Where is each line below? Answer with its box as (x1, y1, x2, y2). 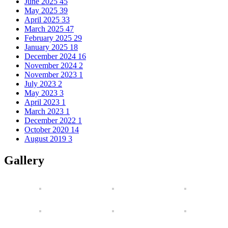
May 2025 (24, 6, 60, 15)
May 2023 (24, 89, 60, 98)
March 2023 (24, 107, 66, 116)
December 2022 (24, 116, 78, 125)
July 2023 (24, 79, 58, 89)
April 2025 (24, 15, 62, 24)
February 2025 (24, 34, 74, 43)
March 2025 (24, 24, 66, 34)
